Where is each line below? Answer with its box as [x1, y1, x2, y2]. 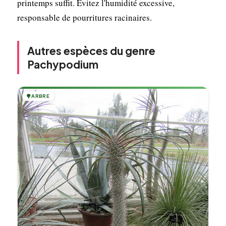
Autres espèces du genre [27, 43, 155, 58]
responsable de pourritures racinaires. [17, 11, 152, 23]
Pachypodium [27, 57, 98, 71]
